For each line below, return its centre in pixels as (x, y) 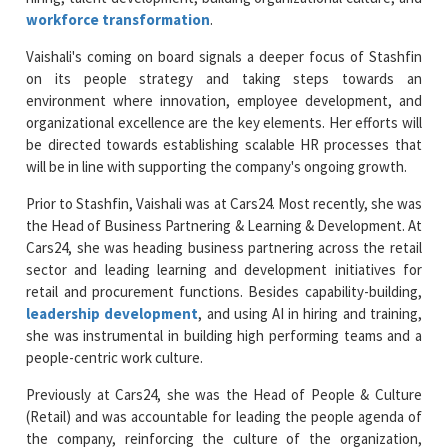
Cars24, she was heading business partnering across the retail (224, 247)
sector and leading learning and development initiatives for (224, 269)
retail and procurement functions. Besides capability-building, (224, 291)
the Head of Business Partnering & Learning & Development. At (224, 225)
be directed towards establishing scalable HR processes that (224, 144)
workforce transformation (118, 19)
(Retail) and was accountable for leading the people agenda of (224, 416)
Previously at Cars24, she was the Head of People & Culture (224, 394)
